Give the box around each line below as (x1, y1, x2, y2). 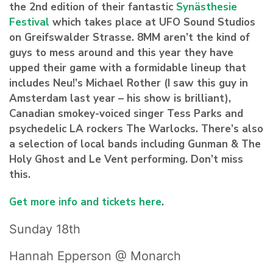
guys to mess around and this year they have (9, 46, 233, 60)
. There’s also (196, 122, 263, 136)
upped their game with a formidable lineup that (9, 61, 246, 76)
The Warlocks (126, 122, 196, 136)
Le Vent (89, 152, 128, 167)
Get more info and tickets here (9, 195, 161, 210)
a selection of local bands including (9, 137, 188, 152)
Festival (9, 15, 49, 30)
